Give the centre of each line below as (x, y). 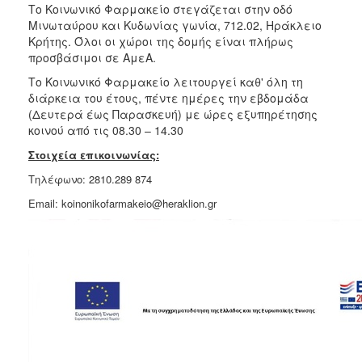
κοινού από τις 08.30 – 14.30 (106, 130)
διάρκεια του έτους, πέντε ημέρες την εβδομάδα (168, 97)
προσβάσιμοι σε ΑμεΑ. (92, 57)
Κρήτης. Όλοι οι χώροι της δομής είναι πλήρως (161, 41)
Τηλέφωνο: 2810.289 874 (90, 179)
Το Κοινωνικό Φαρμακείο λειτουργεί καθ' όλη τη (166, 81)
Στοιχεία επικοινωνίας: (94, 154)
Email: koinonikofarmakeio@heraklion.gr (122, 203)
